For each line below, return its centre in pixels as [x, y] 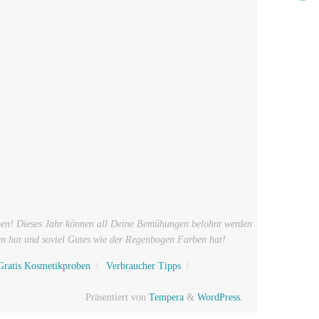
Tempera [166, 297]
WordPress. [220, 297]
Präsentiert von [117, 297]
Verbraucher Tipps [143, 266]
